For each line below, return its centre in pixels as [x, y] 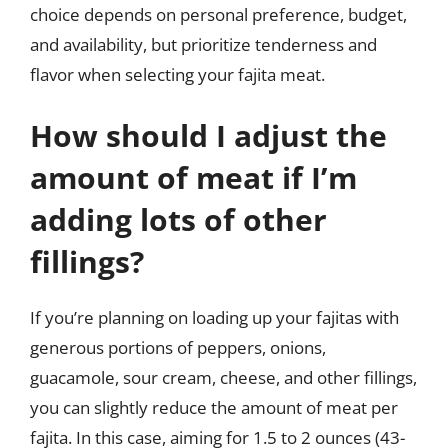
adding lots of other [178, 219]
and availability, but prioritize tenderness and [203, 44]
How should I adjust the [208, 135]
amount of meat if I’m [193, 177]
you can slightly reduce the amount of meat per [214, 407]
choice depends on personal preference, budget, [218, 14]
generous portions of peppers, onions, [178, 347]
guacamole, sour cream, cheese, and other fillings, [223, 377]
